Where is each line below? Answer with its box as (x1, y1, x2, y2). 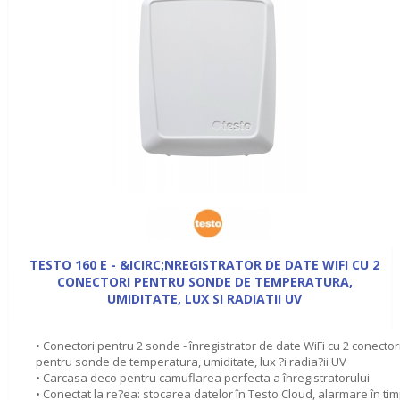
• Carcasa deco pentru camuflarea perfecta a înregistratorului (36, 369, 370, 386)
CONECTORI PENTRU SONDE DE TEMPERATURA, (56, 272, 353, 290)
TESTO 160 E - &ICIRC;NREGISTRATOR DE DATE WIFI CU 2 (29, 255, 379, 273)
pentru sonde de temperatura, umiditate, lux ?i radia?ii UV (36, 353, 346, 370)
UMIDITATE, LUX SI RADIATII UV (107, 289, 302, 307)
